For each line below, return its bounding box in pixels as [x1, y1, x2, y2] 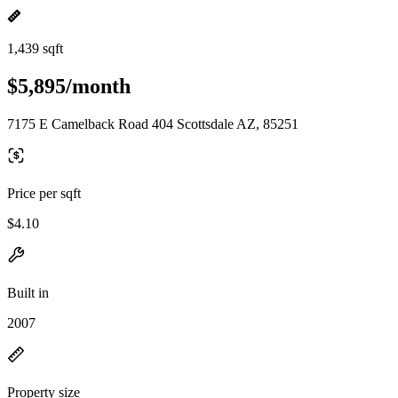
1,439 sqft [7, 41, 63, 56]
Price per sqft [7, 185, 81, 201]
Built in [7, 284, 49, 300]
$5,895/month [7, 74, 131, 98]
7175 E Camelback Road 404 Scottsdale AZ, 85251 [7, 115, 298, 131]
